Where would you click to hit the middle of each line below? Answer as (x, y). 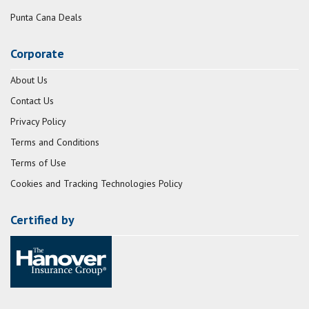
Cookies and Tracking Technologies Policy (97, 184)
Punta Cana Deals (46, 18)
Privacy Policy (38, 122)
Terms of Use (38, 163)
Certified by (42, 220)
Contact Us (32, 101)
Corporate (37, 54)
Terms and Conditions (55, 142)
